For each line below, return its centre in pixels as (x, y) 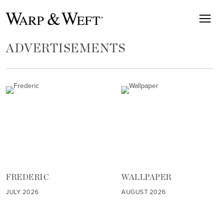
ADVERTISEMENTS (66, 49)
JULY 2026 (22, 192)
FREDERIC (28, 178)
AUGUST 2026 (144, 192)
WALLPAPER (146, 178)
